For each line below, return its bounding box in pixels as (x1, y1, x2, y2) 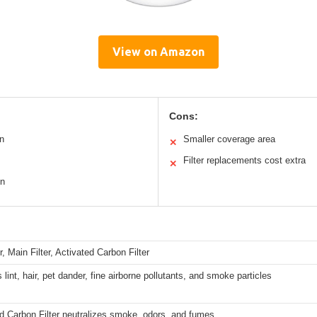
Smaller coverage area (183, 134, 275, 145)
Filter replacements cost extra (183, 155, 306, 166)
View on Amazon (113, 45, 204, 59)
